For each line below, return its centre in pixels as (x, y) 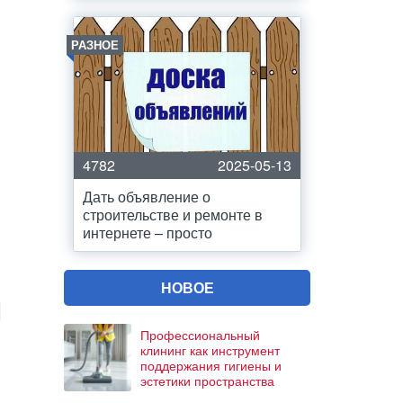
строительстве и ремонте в (173, 215)
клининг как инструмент (210, 349)
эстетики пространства (207, 380)
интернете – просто (148, 233)
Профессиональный (200, 334)
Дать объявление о (147, 197)
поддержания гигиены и (211, 365)
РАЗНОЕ (95, 45)
